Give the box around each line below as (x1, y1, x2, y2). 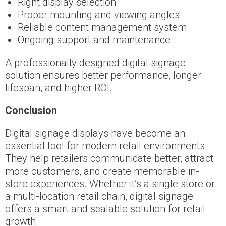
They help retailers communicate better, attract (5, 152, 213, 164)
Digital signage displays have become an (5, 127, 185, 139)
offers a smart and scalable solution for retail (5, 202, 205, 215)
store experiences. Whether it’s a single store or (5, 177, 215, 190)
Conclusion (5, 104, 57, 117)
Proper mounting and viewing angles (18, 8, 180, 21)
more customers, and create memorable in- (5, 164, 199, 177)
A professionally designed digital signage (5, 56, 186, 69)
